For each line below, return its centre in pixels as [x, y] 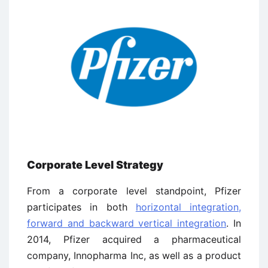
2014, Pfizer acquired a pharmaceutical [134, 239]
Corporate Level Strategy [95, 165]
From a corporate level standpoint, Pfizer [134, 191]
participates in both [81, 207]
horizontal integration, [188, 207]
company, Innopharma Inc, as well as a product [134, 255]
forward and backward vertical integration [127, 223]
